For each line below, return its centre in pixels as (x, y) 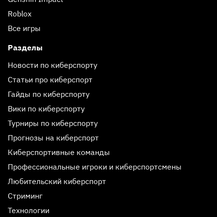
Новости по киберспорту (53, 65)
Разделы (25, 47)
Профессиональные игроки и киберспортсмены (95, 167)
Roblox (20, 14)
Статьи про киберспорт (50, 79)
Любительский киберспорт (57, 181)
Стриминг (25, 196)
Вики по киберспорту (46, 108)
